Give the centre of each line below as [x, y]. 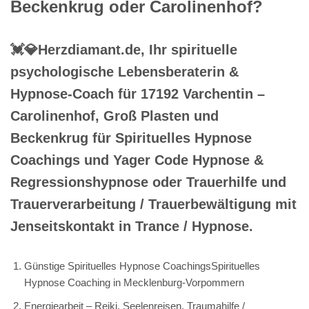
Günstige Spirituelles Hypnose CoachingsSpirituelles [142, 266]
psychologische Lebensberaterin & [124, 71]
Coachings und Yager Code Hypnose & [137, 160]
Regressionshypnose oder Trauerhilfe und [148, 182]
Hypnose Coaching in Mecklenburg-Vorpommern [134, 282]
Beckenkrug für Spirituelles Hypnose [131, 138]
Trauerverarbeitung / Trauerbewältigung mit [153, 204]
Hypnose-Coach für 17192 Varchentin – [138, 93]
